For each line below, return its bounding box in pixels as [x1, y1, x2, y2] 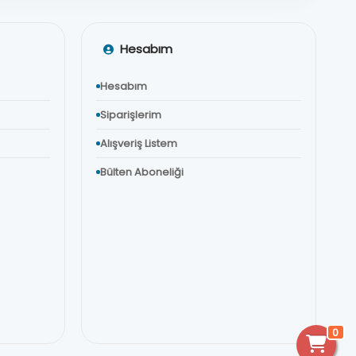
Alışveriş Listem [100, 136, 177, 151]
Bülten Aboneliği [100, 164, 184, 180]
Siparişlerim [100, 107, 161, 122]
